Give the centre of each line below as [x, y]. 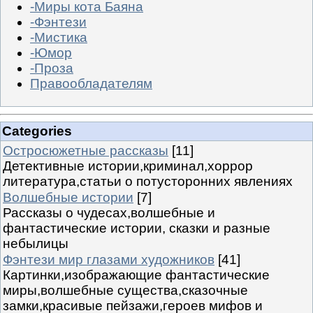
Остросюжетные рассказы [86, 150]
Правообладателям [91, 84]
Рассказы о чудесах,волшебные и [109, 212]
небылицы [36, 243]
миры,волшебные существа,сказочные [125, 290]
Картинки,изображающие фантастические [136, 275]
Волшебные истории [68, 197]
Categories [37, 131]
